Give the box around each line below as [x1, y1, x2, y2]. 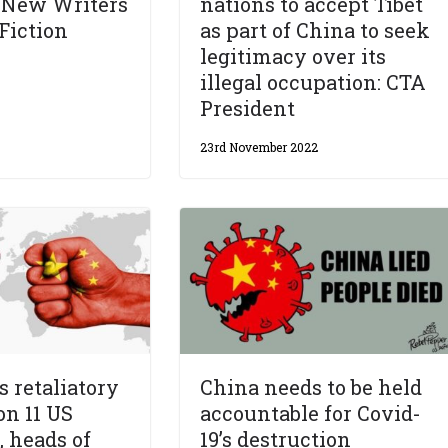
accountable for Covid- [200, 399, 422, 426]
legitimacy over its [200, 43, 387, 70]
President [200, 95, 296, 122]
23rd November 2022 [200, 139, 319, 156]
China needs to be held [200, 373, 423, 400]
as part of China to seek [200, 17, 431, 44]
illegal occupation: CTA [200, 69, 427, 96]
